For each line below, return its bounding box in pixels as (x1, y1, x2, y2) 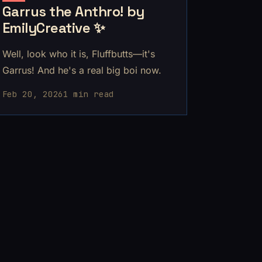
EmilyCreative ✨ (2, 18, 105, 37)
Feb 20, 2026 (2, 88, 64, 99)
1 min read (63, 88, 115, 99)
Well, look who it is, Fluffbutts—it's (2, 47, 155, 60)
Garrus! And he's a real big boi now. (2, 64, 161, 76)
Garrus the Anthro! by (2, 2, 144, 20)
